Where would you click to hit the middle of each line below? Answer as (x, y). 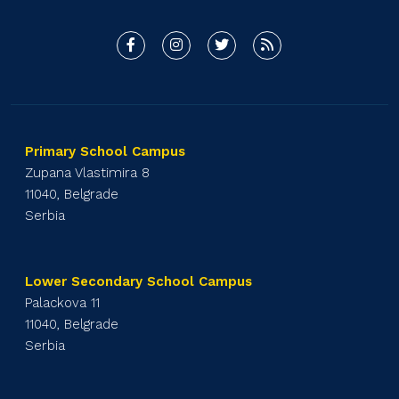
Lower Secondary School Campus (139, 281)
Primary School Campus (106, 151)
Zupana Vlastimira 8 (88, 172)
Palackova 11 (63, 302)
